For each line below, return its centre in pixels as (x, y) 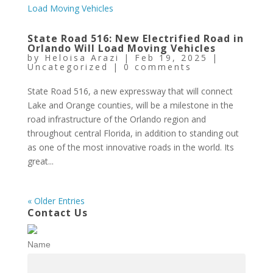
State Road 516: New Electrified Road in (135, 38)
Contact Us (57, 213)
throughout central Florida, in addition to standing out (133, 133)
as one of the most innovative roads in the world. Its (130, 147)
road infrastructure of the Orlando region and (116, 119)
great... (40, 161)
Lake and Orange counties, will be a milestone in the (130, 105)
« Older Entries (56, 201)
